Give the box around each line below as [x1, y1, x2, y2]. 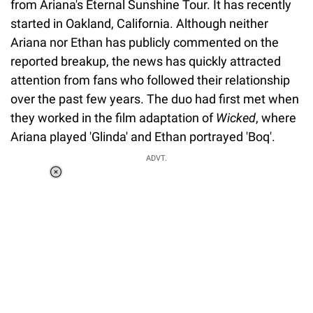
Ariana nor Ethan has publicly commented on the [10, 34, 279, 50]
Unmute [98, 194, 133, 206]
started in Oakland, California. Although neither [10, 15, 268, 31]
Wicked [216, 110, 256, 125]
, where [256, 110, 296, 125]
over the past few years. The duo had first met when [10, 91, 299, 106]
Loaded [89, 176, 123, 188]
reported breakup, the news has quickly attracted [10, 53, 281, 68]
